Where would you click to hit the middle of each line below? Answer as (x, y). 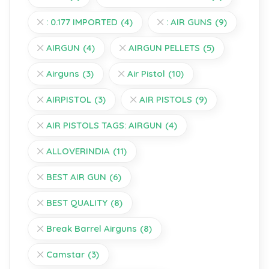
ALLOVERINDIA (78, 151)
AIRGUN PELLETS (164, 47)
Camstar (65, 254)
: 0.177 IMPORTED (82, 22)
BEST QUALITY (77, 202)
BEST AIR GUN (76, 177)
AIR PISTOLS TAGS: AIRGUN (104, 125)
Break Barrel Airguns (92, 228)
